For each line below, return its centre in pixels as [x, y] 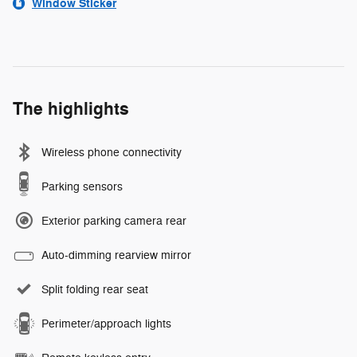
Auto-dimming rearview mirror [116, 256]
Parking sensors [82, 187]
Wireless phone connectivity [112, 153]
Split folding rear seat [95, 290]
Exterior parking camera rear [114, 222]
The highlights [71, 110]
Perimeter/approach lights [106, 324]
